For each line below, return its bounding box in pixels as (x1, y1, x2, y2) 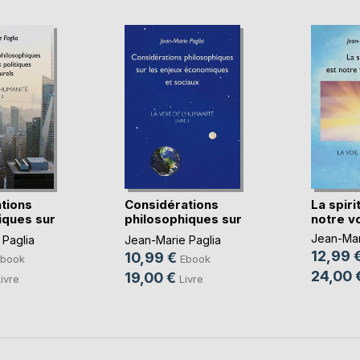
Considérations (124, 196, 219, 212)
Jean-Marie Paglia (124, 232, 221, 247)
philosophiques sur (124, 211, 242, 227)
